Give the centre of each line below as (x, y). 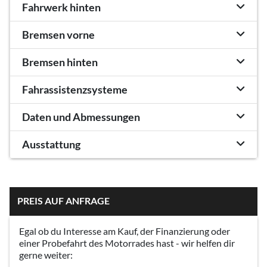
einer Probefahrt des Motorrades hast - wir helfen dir (127, 243)
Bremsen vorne (58, 35)
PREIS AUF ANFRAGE (63, 200)
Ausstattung (51, 145)
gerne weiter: (46, 255)
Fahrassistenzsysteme (75, 90)
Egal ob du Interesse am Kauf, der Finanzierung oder (125, 231)
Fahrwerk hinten (61, 7)
